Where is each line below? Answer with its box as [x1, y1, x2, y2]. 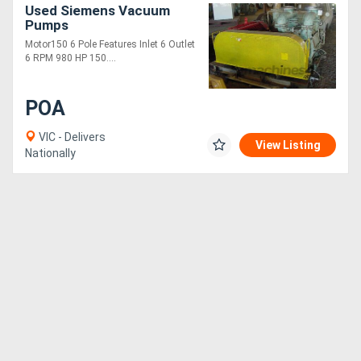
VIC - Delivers [36, 131, 106, 144]
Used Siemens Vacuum [25, 2, 170, 19]
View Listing [255, 139, 321, 152]
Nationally [25, 147, 76, 160]
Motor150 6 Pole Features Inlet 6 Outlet [25, 39, 195, 51]
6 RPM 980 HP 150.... [25, 52, 116, 64]
